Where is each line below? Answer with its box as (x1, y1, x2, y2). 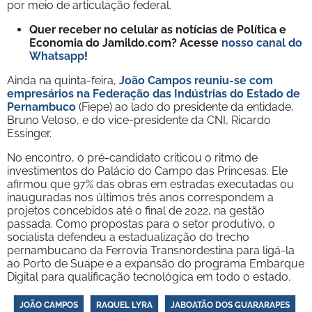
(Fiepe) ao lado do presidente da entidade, (76, 100, 294, 114)
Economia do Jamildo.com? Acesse (29, 36, 221, 49)
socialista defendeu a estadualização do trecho (7, 230, 249, 244)
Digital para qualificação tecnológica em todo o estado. (7, 270, 290, 283)
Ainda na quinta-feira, (7, 73, 119, 87)
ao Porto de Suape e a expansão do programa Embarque (7, 256, 304, 270)
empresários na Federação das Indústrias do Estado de (7, 86, 300, 100)
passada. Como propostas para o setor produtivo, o (7, 217, 275, 231)
